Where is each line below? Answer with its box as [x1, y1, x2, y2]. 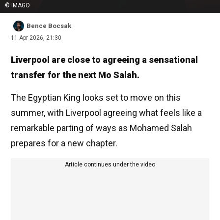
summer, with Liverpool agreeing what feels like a [11, 108, 202, 118]
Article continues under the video [65, 161, 155, 168]
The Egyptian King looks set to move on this [11, 92, 181, 103]
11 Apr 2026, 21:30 [11, 34, 61, 42]
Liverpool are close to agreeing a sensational [11, 55, 198, 65]
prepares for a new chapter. [11, 138, 117, 149]
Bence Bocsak [27, 22, 71, 30]
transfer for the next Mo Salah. [11, 70, 139, 81]
